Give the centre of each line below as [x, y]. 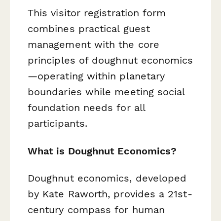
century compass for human [96, 209]
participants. [58, 124]
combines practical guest [89, 29]
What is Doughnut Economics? [102, 151]
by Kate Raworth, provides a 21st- [110, 194]
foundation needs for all [86, 108]
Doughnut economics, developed [107, 178]
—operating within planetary [96, 76]
